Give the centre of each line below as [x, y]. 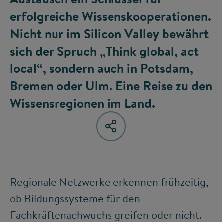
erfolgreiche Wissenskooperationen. [111, 16]
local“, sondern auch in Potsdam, [102, 68]
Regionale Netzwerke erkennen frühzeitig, [109, 182]
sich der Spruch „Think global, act [104, 51]
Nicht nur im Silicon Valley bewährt [109, 33]
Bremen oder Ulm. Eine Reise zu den [111, 85]
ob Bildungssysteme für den [75, 198]
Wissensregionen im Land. [83, 103]
